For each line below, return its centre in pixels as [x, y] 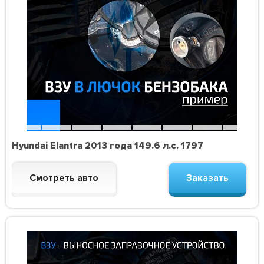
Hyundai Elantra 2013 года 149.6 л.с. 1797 [108, 146]
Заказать [207, 178]
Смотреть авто [64, 178]
